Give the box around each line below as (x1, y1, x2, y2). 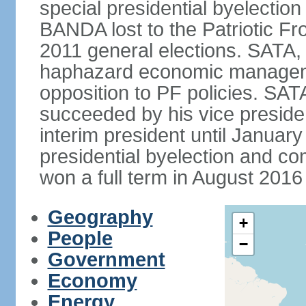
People (47, 227, 113, 249)
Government (47, 249, 165, 270)
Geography (47, 206, 153, 228)
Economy (47, 270, 137, 292)
